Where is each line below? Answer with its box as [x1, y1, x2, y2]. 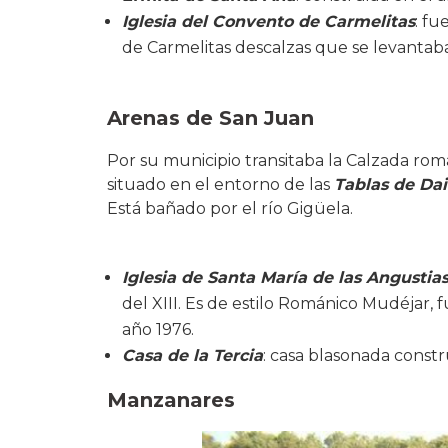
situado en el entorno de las [107, 174, 334, 194]
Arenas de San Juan [107, 105, 314, 130]
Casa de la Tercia [122, 345, 263, 365]
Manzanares [107, 387, 235, 412]
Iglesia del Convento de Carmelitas [122, 11, 415, 31]
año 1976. [122, 319, 194, 339]
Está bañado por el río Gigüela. [107, 198, 353, 218]
